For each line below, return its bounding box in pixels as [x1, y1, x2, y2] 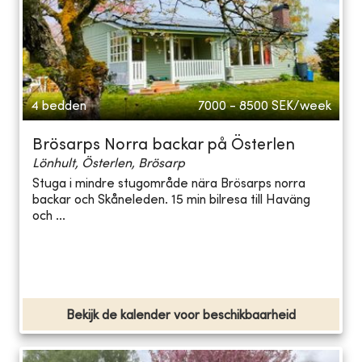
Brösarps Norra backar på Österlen [32, 137, 295, 154]
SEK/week [271, 99, 331, 113]
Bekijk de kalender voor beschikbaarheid [66, 309, 296, 322]
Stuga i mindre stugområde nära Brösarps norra [32, 178, 305, 192]
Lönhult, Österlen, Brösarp [32, 157, 185, 170]
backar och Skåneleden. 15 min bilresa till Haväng [32, 194, 310, 208]
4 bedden [31, 99, 86, 113]
